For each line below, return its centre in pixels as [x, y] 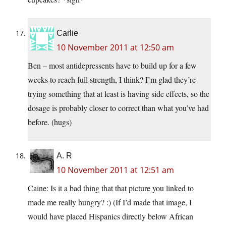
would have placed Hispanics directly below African [110, 216]
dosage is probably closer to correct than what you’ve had [118, 108]
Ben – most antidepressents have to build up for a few [112, 66]
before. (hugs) [50, 122]
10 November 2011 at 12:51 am [115, 170]
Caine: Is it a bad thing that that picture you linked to [111, 188]
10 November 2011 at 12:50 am [115, 48]
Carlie [67, 33]
